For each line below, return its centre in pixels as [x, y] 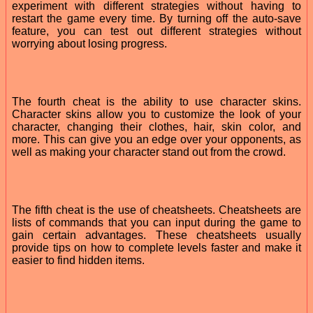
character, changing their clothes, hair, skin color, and [156, 126]
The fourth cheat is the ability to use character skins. [156, 101]
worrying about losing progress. [89, 43]
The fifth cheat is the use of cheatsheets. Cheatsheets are [156, 210]
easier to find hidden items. [78, 260]
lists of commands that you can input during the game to [156, 222]
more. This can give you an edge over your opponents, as [156, 139]
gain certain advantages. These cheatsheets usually [156, 235]
